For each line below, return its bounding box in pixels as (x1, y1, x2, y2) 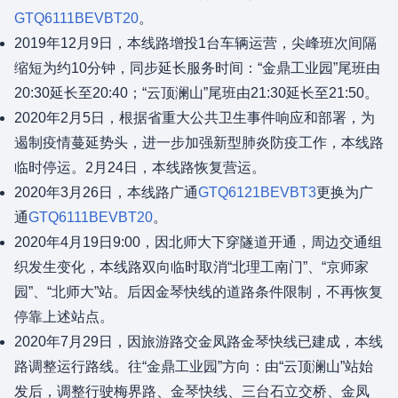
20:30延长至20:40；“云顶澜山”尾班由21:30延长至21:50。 (14, 85, 378, 100)
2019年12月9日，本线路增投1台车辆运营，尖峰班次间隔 (14, 36, 377, 51)
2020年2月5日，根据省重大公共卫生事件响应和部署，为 (14, 110, 375, 125)
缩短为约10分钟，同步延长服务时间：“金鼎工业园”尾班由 (14, 60, 380, 76)
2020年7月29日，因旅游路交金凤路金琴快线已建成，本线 (14, 334, 383, 349)
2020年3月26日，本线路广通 (14, 185, 198, 200)
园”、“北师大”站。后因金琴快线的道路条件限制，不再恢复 (14, 284, 383, 299)
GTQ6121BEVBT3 (198, 185, 316, 200)
